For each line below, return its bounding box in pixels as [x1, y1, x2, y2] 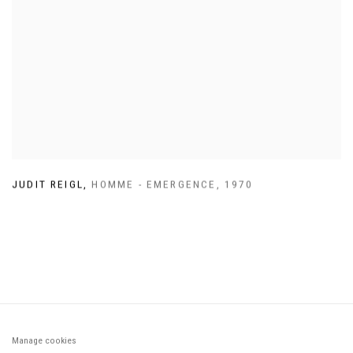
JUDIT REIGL [12, 177, 84, 191]
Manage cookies [12, 334, 76, 346]
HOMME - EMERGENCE [91, 177, 217, 191]
